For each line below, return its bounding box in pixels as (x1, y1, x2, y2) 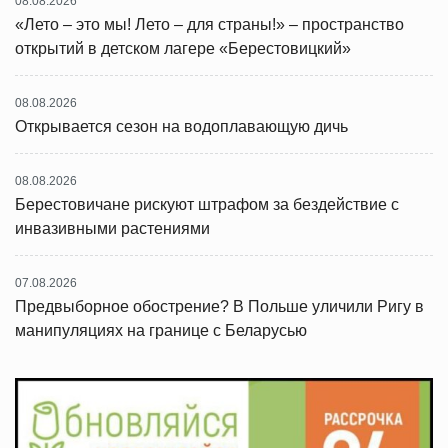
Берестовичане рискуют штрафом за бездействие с (15, 196, 399, 213)
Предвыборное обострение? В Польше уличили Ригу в (15, 298, 424, 315)
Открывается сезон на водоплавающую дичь (15, 118, 348, 135)
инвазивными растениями (15, 220, 210, 237)
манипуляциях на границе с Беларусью (15, 322, 307, 339)
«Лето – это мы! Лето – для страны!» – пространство (15, 16, 404, 33)
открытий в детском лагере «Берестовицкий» (15, 40, 351, 57)
